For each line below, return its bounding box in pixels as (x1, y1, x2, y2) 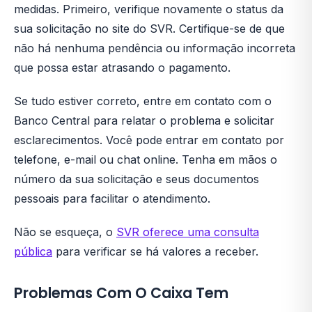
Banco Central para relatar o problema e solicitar (14, 114, 274, 127)
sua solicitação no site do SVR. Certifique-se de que (14, 22, 285, 36)
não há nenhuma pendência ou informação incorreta (14, 41, 295, 55)
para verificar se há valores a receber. (52, 244, 258, 258)
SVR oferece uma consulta (116, 225, 259, 239)
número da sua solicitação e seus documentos (14, 172, 259, 186)
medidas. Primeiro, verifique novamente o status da (14, 2, 283, 16)
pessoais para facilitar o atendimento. (14, 192, 210, 205)
